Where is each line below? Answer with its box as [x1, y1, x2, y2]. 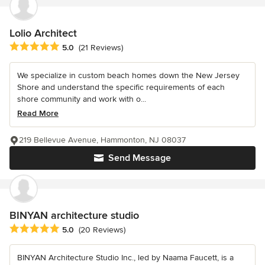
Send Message [108, 152, 171, 164]
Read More [17, 108, 59, 119]
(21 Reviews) [79, 43, 123, 53]
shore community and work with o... [17, 94, 146, 105]
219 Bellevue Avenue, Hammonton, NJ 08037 [19, 135, 186, 146]
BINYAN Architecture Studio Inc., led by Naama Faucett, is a [17, 253, 234, 263]
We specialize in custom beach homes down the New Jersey [17, 70, 240, 81]
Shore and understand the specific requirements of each [17, 82, 225, 93]
